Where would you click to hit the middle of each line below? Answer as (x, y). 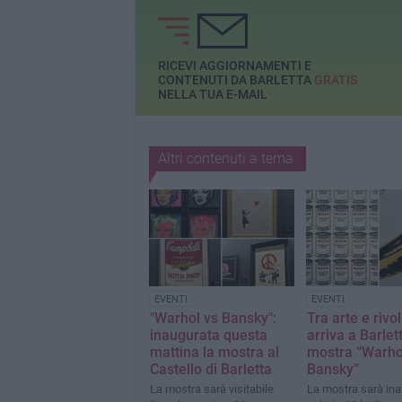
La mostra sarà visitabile (211, 389)
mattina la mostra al (214, 353)
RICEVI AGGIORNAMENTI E (234, 66)
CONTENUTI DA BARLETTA (236, 80)
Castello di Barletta (210, 370)
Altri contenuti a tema (225, 158)
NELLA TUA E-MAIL (212, 95)
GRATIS (335, 80)
